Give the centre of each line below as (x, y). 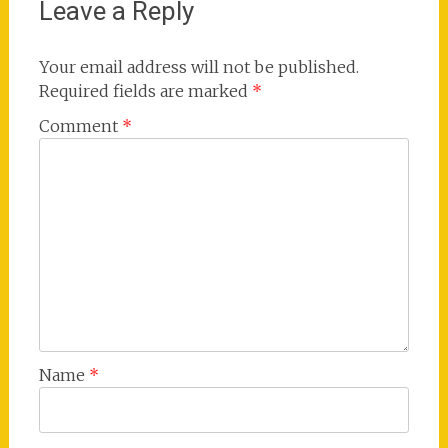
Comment (80, 126)
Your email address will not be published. (198, 67)
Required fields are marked (145, 91)
